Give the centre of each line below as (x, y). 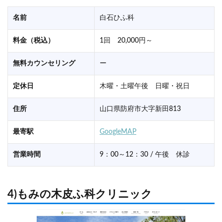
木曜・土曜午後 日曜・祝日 (145, 86)
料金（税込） (34, 41)
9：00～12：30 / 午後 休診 (145, 155)
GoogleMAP (118, 132)
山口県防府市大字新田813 (140, 109)
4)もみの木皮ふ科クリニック (80, 194)
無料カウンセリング (44, 64)
